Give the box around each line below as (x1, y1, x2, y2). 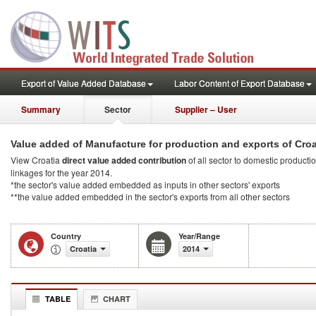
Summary (21, 103, 61, 116)
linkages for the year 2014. (11, 166, 112, 178)
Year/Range (178, 231, 220, 241)
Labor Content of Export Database (174, 77, 305, 89)
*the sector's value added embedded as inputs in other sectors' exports (11, 178, 280, 190)
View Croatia (11, 154, 62, 166)
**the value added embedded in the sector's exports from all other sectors (11, 190, 290, 202)
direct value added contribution (62, 154, 186, 166)
